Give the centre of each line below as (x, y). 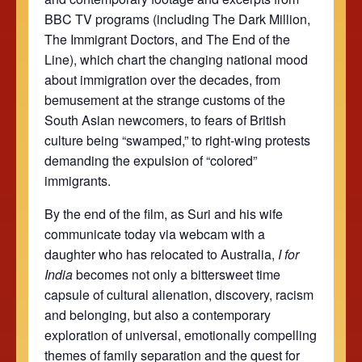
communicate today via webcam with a (155, 234)
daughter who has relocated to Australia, (161, 254)
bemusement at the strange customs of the (165, 99)
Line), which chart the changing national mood (176, 59)
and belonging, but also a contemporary (158, 314)
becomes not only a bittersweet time (177, 274)
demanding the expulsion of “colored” (151, 160)
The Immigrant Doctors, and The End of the (167, 39)
